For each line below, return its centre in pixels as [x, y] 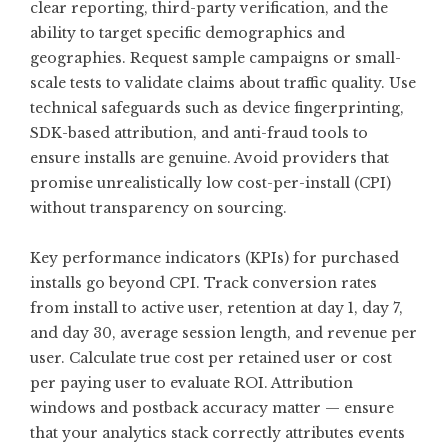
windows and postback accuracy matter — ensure [212, 408]
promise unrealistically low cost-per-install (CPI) [210, 183]
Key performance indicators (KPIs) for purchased [214, 258]
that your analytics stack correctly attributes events [217, 433]
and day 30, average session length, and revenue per [223, 333]
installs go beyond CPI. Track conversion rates [203, 283]
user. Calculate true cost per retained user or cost [211, 358]
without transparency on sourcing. [158, 208]
